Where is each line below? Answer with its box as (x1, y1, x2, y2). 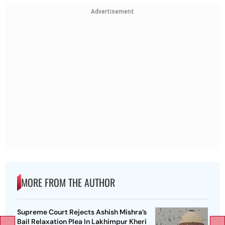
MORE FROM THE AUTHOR (21, 174, 115, 190)
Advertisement (91, 8, 134, 16)
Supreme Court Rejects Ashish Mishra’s (17, 207, 147, 216)
